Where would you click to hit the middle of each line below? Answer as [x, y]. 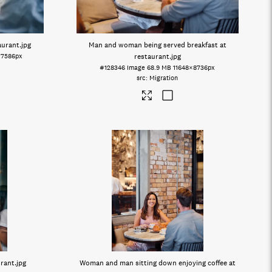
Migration [164, 78]
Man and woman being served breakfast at [157, 45]
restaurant [151, 56]
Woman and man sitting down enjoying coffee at [157, 263]
